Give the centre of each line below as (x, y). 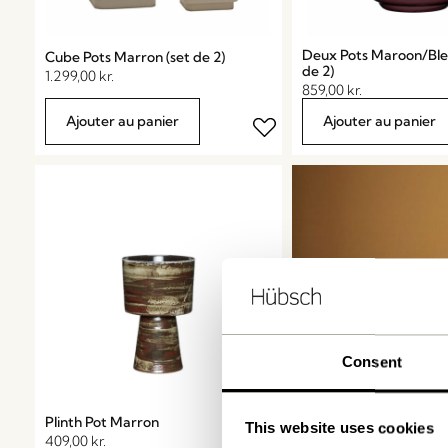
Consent (372, 362)
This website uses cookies (339, 428)
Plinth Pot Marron (102, 422)
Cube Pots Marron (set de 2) (135, 57)
